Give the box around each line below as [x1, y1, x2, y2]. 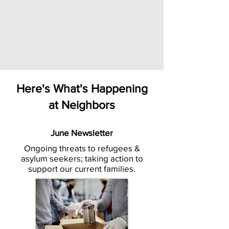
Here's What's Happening [16, 82, 148, 95]
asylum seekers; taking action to [20, 153, 143, 163]
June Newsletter [51, 128, 113, 138]
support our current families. [28, 164, 135, 173]
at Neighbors [49, 99, 115, 111]
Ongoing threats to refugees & [24, 143, 140, 153]
